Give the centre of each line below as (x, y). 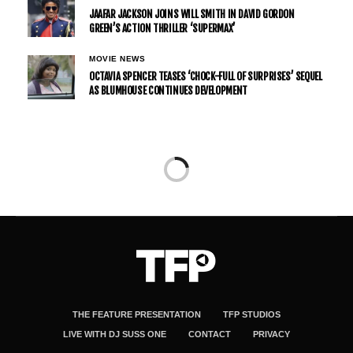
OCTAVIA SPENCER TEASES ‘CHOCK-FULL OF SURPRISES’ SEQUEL (206, 76)
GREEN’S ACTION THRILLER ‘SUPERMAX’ (162, 28)
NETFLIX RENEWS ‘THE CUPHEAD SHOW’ (175, 203)
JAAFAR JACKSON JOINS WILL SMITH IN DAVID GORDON (192, 14)
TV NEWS (34, 172)
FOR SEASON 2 (73, 230)
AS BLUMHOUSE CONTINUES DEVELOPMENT (168, 90)
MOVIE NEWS (117, 58)
